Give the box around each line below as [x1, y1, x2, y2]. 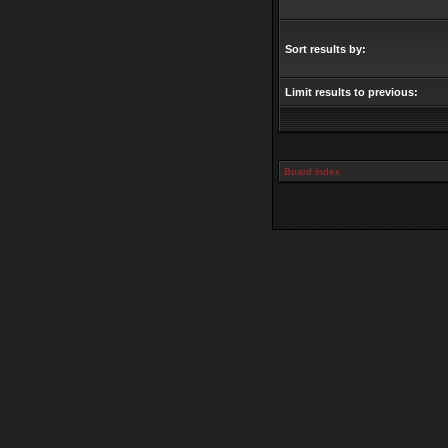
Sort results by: [285, 43, 366, 55]
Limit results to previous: [285, 86, 418, 98]
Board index [284, 166, 340, 177]
